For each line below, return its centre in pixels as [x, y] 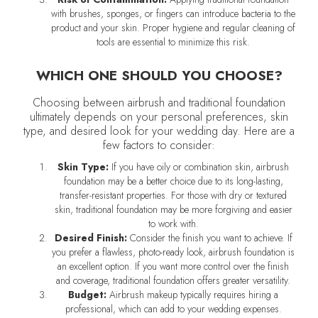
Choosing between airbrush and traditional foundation [159, 103]
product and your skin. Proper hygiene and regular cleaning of [173, 28]
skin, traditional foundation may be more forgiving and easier [173, 209]
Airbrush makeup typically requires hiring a [192, 295]
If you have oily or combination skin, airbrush [199, 167]
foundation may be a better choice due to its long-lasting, [173, 181]
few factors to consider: [159, 145]
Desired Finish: [91, 238]
